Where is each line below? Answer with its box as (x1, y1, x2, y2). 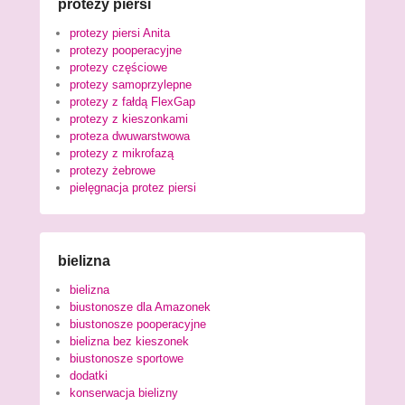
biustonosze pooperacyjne (70, 317, 206, 331)
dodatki (70, 369, 108, 382)
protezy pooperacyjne (70, 43, 182, 57)
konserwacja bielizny (70, 386, 178, 400)
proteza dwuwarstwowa (70, 129, 190, 143)
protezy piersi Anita (70, 26, 170, 40)
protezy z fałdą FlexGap (70, 95, 195, 108)
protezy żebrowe (70, 164, 155, 177)
